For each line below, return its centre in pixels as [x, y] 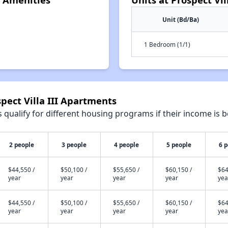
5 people [179, 145]
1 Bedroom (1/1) [167, 44]
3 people [74, 145]
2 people [22, 145]
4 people [127, 145]
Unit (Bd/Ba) [181, 19]
